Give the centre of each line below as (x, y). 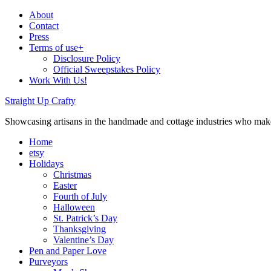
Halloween (74, 207)
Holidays (46, 164)
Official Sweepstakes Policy (107, 69)
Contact (44, 26)
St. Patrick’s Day (85, 218)
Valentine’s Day (83, 240)
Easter (65, 185)
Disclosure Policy (87, 58)
